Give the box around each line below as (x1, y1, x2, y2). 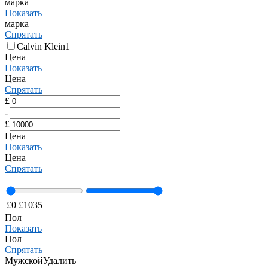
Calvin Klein (17, 41, 65, 51)
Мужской (5, 255, 43, 266)
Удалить (43, 255, 76, 266)
